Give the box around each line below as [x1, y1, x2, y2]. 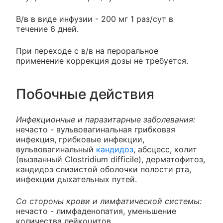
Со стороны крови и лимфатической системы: [16, 196, 202, 207]
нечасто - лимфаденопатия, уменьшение [16, 206, 176, 217]
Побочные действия [16, 86, 154, 103]
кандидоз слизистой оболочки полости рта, [16, 164, 191, 175]
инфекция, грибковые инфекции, [16, 134, 144, 145]
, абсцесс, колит [133, 144, 197, 155]
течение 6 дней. [16, 24, 79, 34]
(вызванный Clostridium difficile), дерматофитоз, [16, 154, 205, 165]
